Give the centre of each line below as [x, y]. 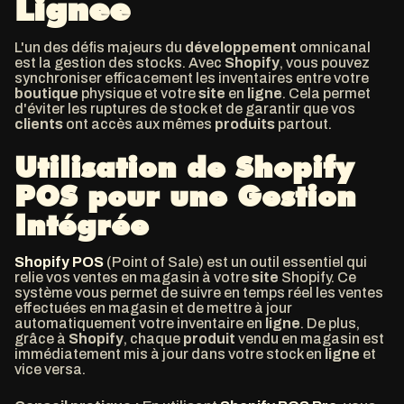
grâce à [41, 339]
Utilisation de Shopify [184, 167]
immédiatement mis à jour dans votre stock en [170, 354]
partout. [303, 124]
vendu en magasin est [310, 339]
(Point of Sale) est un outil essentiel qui [235, 262]
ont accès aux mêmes [139, 124]
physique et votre [138, 93]
